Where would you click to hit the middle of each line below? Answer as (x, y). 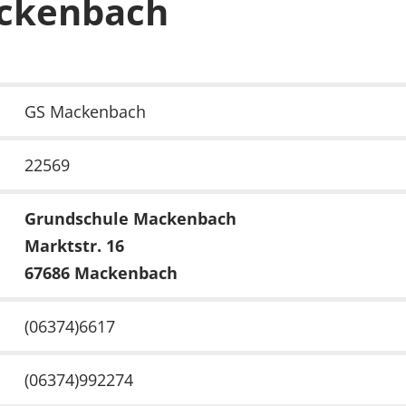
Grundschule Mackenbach (130, 219)
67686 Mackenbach (101, 273)
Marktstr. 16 (74, 246)
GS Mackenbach (85, 112)
